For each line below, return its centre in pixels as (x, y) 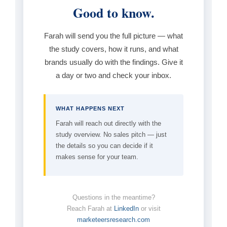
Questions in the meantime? (113, 197)
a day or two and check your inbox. (113, 75)
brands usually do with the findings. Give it (113, 62)
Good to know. (113, 12)
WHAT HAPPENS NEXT (90, 108)
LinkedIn (126, 208)
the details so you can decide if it (104, 145)
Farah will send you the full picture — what (113, 35)
